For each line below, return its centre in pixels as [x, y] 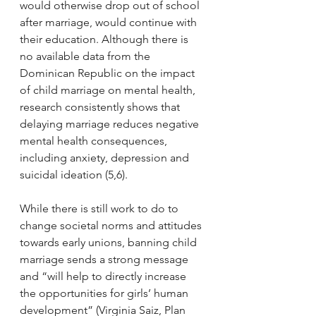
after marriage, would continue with [110, 23]
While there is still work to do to [101, 209]
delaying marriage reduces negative [111, 124]
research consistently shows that [101, 107]
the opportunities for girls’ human [105, 293]
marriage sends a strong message [105, 260]
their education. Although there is [105, 39]
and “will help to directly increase [104, 276]
